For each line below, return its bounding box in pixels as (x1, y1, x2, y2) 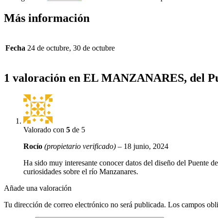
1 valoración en (4, 71, 83, 84)
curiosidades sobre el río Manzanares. (23, 167, 138, 176)
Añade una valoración (4, 183, 72, 192)
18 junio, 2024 (124, 142, 168, 150)
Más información (4, 11, 90, 24)
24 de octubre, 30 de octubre (27, 43, 115, 52)
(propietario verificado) (44, 142, 116, 150)
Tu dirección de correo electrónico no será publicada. (4, 200, 166, 209)
